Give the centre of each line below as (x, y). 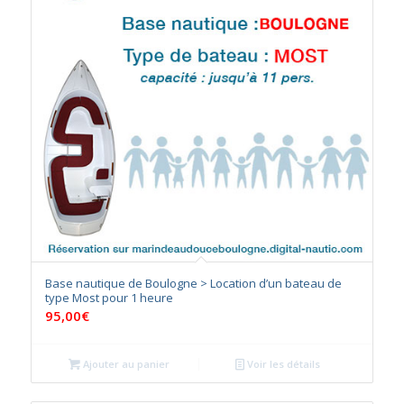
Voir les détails (283, 364)
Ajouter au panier (125, 364)
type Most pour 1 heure (109, 298)
